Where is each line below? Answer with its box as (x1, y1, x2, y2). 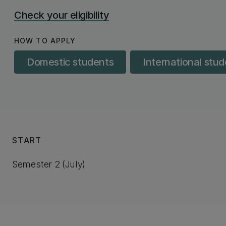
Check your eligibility (14, 9, 109, 21)
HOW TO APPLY (14, 36, 76, 45)
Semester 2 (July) (12, 159, 85, 169)
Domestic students (27, 56, 114, 68)
